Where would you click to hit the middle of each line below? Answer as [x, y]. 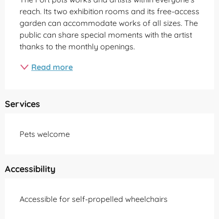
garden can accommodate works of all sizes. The [109, 23]
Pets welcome [45, 134]
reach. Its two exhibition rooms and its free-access [109, 11]
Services [22, 104]
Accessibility [30, 169]
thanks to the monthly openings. [77, 47]
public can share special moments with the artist [106, 35]
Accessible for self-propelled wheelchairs [94, 199]
